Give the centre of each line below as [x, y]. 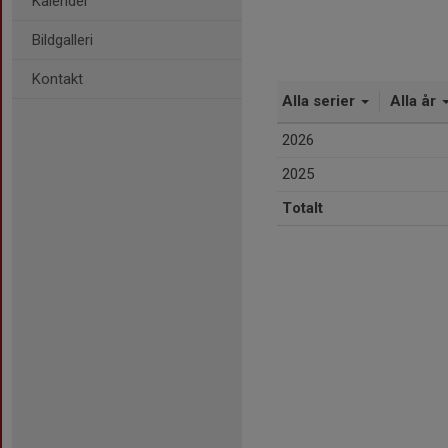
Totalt [302, 208]
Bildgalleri [62, 40]
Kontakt [57, 79]
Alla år [415, 101]
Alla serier [320, 101]
